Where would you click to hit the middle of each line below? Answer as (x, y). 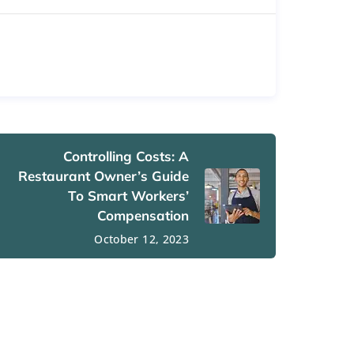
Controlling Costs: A (126, 156)
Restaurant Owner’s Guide (104, 175)
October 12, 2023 (141, 239)
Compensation (143, 215)
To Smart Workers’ (128, 195)
